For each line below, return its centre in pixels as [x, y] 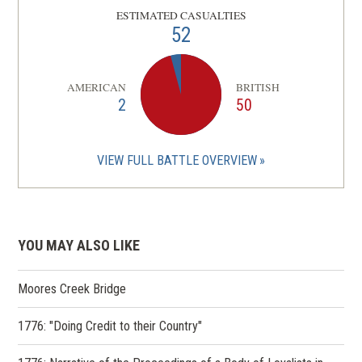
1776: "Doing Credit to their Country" [110, 326]
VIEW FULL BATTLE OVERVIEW [177, 160]
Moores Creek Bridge [72, 288]
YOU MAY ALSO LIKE [79, 245]
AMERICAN [96, 88]
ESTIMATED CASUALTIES [181, 15]
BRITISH [258, 88]
